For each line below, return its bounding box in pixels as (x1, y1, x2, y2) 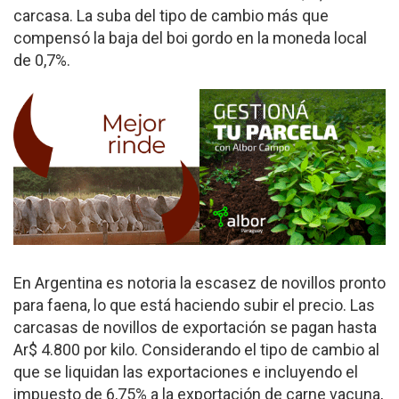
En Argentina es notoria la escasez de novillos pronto (13, 273, 386, 293)
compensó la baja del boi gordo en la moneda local (13, 28, 367, 48)
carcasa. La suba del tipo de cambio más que (13, 6, 329, 26)
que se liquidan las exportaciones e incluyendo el (13, 362, 358, 382)
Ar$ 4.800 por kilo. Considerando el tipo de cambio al (13, 340, 379, 360)
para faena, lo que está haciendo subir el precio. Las (13, 296, 375, 315)
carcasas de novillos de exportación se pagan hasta (13, 318, 377, 338)
